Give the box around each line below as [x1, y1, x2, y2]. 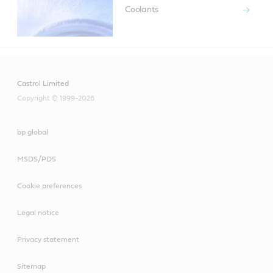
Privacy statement [17, 235, 79, 243]
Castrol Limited [17, 79, 69, 87]
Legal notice [17, 208, 59, 216]
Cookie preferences [17, 182, 82, 190]
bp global [17, 128, 48, 136]
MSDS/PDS [17, 155, 56, 163]
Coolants [124, 5, 158, 14]
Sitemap [17, 262, 46, 270]
